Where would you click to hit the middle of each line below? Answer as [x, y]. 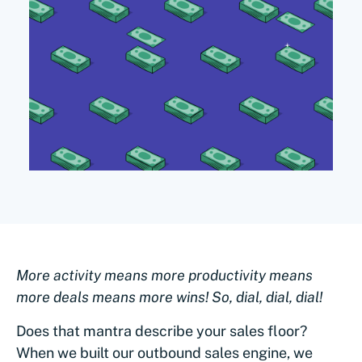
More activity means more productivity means [164, 275]
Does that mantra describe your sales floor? [162, 330]
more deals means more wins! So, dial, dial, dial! [169, 297]
